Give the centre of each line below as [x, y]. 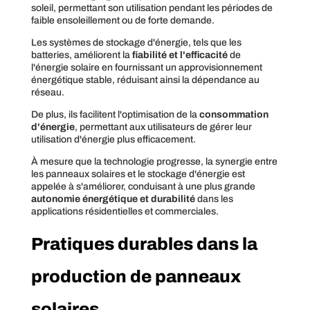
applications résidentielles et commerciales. [125, 211]
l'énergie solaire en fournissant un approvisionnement [146, 67]
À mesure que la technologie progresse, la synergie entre [154, 161]
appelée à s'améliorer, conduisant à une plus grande [143, 186]
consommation [234, 114]
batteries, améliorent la [81, 55]
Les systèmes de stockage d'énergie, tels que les [136, 42]
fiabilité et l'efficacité [180, 55]
